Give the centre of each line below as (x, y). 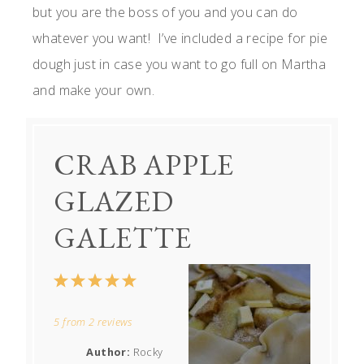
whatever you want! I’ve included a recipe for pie (180, 39)
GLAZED (114, 201)
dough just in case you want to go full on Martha (180, 65)
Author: (108, 351)
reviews (113, 321)
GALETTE (123, 237)
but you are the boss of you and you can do (165, 13)
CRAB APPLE (144, 164)
